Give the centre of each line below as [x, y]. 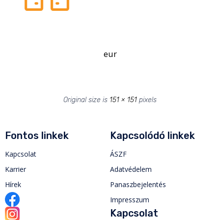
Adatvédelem [131, 169]
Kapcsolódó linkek [152, 135]
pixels [147, 100]
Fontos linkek [37, 135]
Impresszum [130, 199]
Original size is [86, 100]
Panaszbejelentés [138, 184]
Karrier [15, 169]
